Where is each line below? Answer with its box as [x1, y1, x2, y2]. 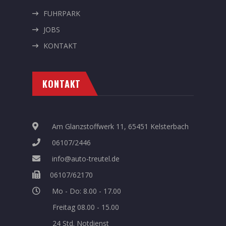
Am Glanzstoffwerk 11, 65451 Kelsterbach [50, 122, 189, 132]
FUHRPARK [43, 9, 80, 19]
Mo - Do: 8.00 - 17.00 [50, 186, 121, 196]
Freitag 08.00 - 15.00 [52, 202, 119, 212]
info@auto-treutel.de [50, 154, 120, 164]
